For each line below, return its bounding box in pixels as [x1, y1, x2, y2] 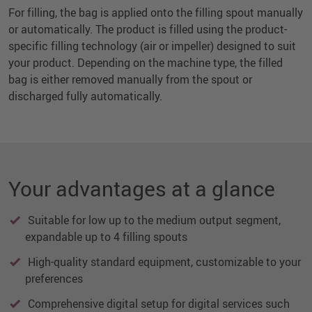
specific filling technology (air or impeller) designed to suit [8, 38, 296, 54]
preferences [25, 270, 83, 286]
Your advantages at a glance [8, 173, 275, 203]
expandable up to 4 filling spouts [25, 228, 187, 244]
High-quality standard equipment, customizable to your [25, 253, 301, 270]
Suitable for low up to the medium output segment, [25, 212, 281, 228]
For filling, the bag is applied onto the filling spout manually [8, 4, 303, 20]
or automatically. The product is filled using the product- [8, 21, 287, 37]
